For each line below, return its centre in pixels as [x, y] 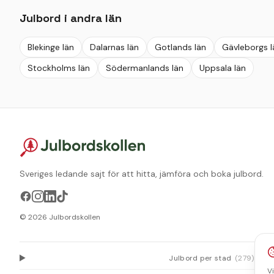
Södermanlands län [145, 68]
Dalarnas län [114, 47]
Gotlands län [180, 47]
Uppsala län [223, 68]
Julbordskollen [74, 217]
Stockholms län [59, 68]
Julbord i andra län [71, 18]
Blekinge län [51, 47]
